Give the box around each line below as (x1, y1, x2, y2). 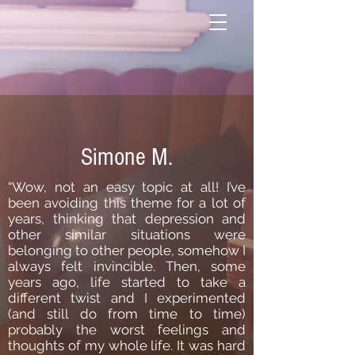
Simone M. (81, 143, 173, 171)
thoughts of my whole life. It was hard (8, 338, 246, 353)
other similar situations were (8, 227, 246, 242)
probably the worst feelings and (8, 322, 246, 338)
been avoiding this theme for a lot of (8, 195, 246, 211)
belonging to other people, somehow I (8, 242, 246, 258)
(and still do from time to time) (8, 306, 246, 322)
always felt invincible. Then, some (8, 258, 246, 274)
